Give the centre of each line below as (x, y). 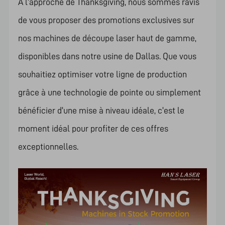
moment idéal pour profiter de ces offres (93, 128)
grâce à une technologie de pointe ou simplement (109, 92)
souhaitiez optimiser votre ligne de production (102, 74)
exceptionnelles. (48, 146)
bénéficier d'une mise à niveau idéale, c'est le (101, 110)
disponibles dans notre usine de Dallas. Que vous (107, 56)
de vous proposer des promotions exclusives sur (106, 20)
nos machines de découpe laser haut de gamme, (107, 38)
